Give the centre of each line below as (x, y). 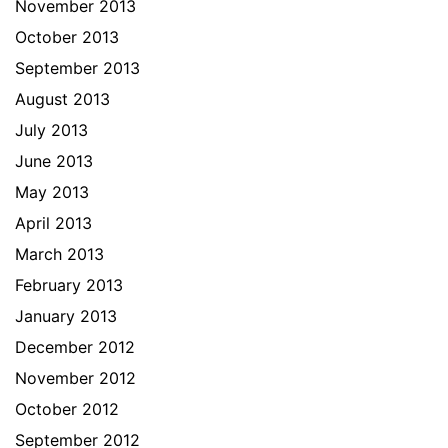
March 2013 (59, 254)
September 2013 (77, 68)
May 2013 (52, 192)
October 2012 (67, 409)
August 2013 (62, 99)
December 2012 (75, 347)
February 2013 (69, 285)
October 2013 (67, 37)
